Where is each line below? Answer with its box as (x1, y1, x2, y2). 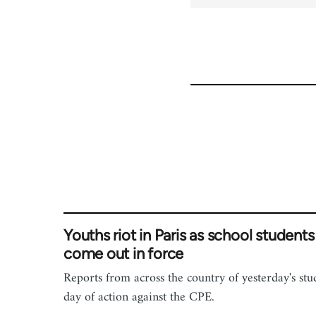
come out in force (63, 244, 184, 263)
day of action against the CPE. (63, 286, 214, 308)
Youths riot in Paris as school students (63, 226, 315, 245)
